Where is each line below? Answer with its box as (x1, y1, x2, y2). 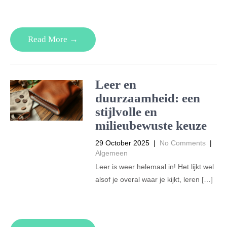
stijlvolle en (95, 105, 157, 119)
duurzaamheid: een (95, 91, 200, 105)
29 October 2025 (95, 139, 149, 147)
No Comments (159, 139, 206, 147)
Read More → (28, 34, 78, 44)
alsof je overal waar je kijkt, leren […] (95, 175, 213, 183)
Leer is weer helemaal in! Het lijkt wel (95, 163, 214, 171)
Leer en (95, 78, 136, 91)
